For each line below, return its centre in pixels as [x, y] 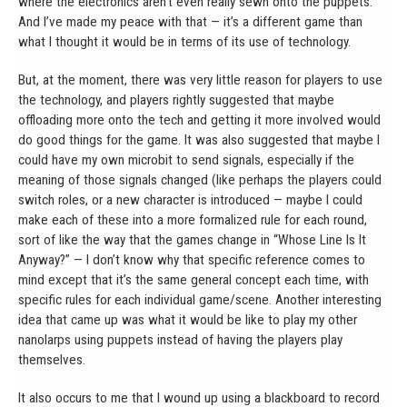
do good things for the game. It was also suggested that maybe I [199, 139]
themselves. [52, 359]
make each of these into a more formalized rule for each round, [193, 219]
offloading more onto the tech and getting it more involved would [199, 119]
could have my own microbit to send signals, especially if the [186, 159]
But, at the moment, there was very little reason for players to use [200, 79]
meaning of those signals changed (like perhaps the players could [200, 179]
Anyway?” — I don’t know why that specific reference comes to [192, 259]
